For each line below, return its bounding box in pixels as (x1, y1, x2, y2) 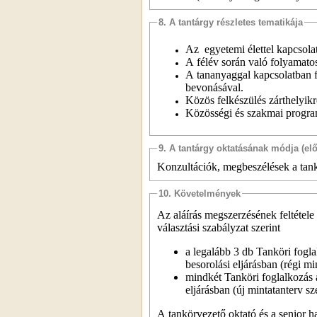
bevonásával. (185, 81, 243, 93)
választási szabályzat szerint (157, 221, 280, 234)
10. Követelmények (158, 188, 241, 199)
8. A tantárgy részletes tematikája (158, 16, 303, 28)
